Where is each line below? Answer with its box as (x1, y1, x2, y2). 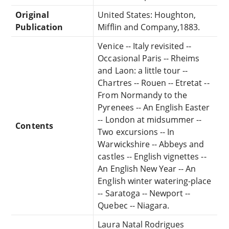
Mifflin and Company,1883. (98, 21, 200, 33)
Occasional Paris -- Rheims (98, 52, 200, 64)
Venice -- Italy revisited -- (98, 40, 192, 52)
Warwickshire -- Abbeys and (98, 138, 204, 150)
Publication (15, 21, 63, 33)
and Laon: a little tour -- (98, 64, 188, 76)
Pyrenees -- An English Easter (98, 101, 210, 113)
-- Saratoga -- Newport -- (98, 187, 191, 199)
